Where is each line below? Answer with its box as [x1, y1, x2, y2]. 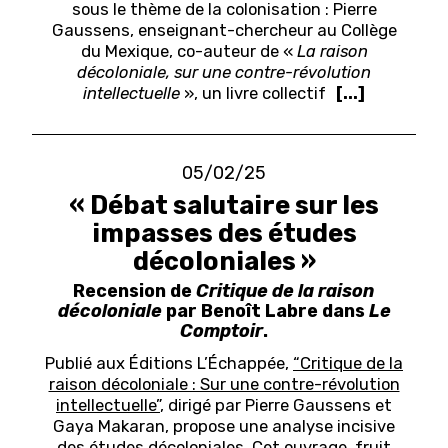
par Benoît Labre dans [161, 299, 369, 321]
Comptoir [180, 319, 263, 341]
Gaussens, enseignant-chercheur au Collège [51, 20, 397, 41]
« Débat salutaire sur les [69, 190, 379, 221]
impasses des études [91, 218, 357, 249]
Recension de [73, 279, 196, 301]
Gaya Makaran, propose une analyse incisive [53, 416, 395, 437]
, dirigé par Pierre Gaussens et [160, 395, 392, 416]
